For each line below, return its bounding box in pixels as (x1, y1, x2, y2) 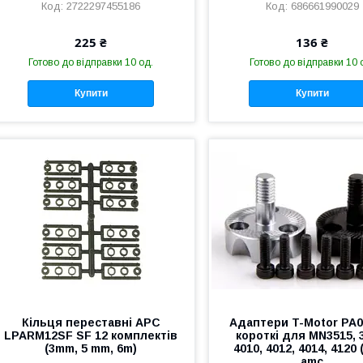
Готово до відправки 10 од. (28, 56, 154, 68)
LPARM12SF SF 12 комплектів (4, 328, 178, 342)
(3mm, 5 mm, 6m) (45, 341, 138, 355)
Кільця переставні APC (21, 315, 160, 329)
